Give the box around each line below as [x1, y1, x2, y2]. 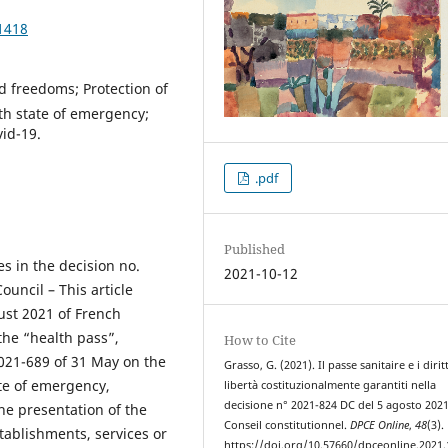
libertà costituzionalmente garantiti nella [224, 378, 437, 393]
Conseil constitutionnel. [224, 418, 351, 433]
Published [224, 240, 286, 259]
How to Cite [224, 331, 297, 350]
